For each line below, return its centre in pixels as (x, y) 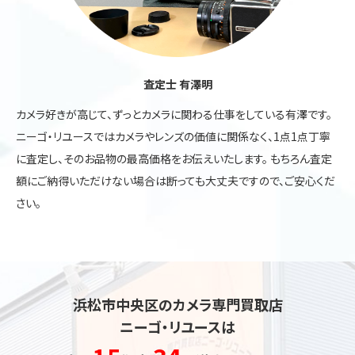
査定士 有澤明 (177, 84)
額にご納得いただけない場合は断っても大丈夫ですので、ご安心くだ (176, 180)
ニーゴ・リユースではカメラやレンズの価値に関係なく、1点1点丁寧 (173, 136)
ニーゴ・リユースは (177, 326)
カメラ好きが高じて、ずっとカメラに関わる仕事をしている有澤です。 (174, 114)
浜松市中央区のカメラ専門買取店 (177, 304)
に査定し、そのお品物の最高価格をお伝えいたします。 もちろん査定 (174, 158)
